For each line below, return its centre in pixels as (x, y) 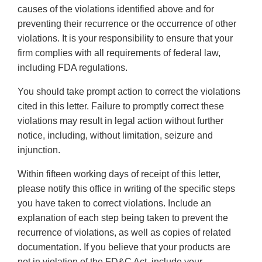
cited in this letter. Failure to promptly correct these (121, 106)
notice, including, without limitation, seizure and (115, 136)
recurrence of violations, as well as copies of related (124, 233)
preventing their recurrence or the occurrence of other (127, 24)
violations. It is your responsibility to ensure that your (125, 39)
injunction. (39, 150)
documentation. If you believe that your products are (124, 247)
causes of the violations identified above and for (116, 9)
